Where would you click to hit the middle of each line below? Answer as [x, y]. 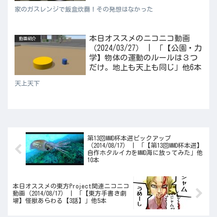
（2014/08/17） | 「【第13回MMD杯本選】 [145, 146]
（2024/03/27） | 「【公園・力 [145, 48]
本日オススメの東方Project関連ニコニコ [71, 186]
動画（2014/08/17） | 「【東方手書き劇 [70, 193]
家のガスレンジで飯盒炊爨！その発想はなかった [84, 10]
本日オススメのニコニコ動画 [139, 39]
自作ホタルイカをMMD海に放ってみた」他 [145, 153]
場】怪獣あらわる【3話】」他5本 [60, 201]
